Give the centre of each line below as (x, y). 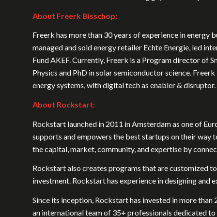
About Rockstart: (64, 104)
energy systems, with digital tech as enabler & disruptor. (124, 85)
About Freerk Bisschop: (76, 15)
